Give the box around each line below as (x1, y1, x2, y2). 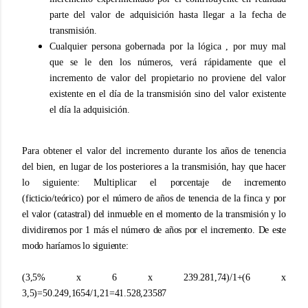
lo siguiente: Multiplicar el (22, 177, 170, 188)
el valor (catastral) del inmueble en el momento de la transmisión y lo (22, 209, 286, 219)
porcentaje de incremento (170, 177, 287, 188)
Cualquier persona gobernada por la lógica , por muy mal (49, 41, 286, 52)
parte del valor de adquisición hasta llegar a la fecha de (49, 10, 286, 20)
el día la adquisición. (49, 104, 130, 115)
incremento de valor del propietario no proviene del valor (49, 73, 286, 83)
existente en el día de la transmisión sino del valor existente (49, 89, 286, 99)
